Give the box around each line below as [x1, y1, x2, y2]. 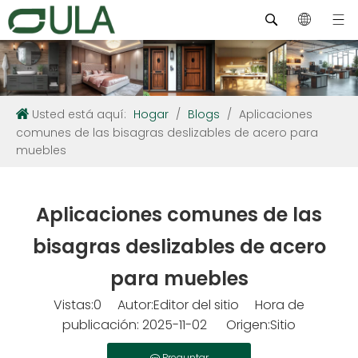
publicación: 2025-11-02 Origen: [62, 316, 270, 334]
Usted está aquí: [29, 106, 129, 122]
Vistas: [54, 296, 93, 314]
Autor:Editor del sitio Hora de [101, 296, 304, 314]
